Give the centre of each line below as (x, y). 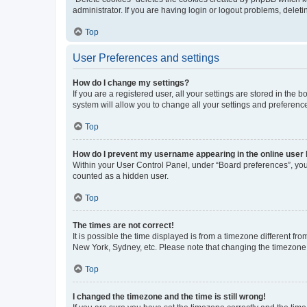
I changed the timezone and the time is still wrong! (169, 296)
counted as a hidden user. (121, 176)
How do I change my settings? (131, 83)
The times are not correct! (123, 225)
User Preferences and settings (146, 58)
